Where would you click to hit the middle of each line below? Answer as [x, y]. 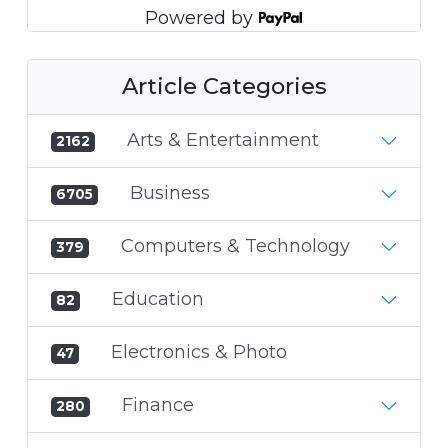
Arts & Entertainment [223, 140]
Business [170, 193]
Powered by [202, 17]
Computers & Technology [236, 246]
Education [158, 299]
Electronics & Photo [199, 352]
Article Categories [224, 86]
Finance [158, 405]
